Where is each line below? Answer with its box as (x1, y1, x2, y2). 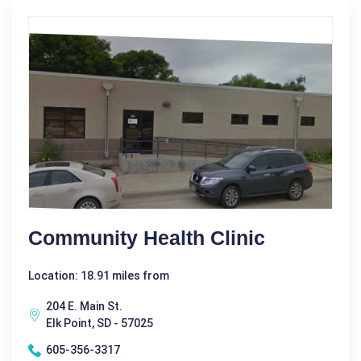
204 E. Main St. (46, 300, 122, 313)
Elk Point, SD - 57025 (46, 317, 153, 330)
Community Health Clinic (28, 226, 265, 250)
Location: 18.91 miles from (28, 269, 169, 283)
